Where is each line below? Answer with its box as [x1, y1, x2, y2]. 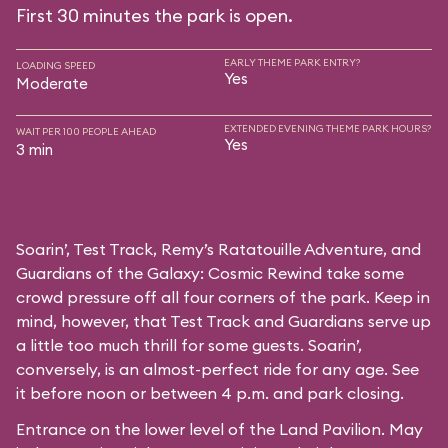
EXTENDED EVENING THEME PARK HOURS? [224, 122, 431, 135]
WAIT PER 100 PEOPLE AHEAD [16, 125, 156, 138]
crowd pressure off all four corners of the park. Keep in [16, 287, 430, 307]
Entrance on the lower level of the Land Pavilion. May [16, 419, 423, 439]
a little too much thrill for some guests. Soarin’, [16, 335, 362, 355]
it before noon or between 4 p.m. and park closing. [16, 383, 404, 403]
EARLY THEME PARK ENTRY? [224, 56, 360, 69]
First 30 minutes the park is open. [16, 4, 293, 27]
